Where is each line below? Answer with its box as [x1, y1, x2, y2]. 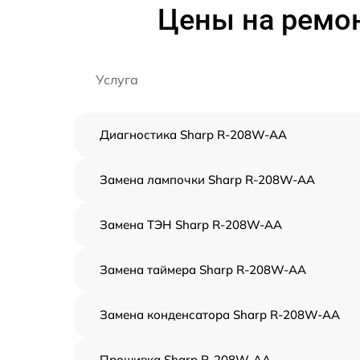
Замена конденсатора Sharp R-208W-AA [100, 307, 340, 322]
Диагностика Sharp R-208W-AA [100, 127, 287, 142]
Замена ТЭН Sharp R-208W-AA [100, 217, 282, 232]
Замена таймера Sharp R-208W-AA [100, 262, 306, 277]
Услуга [96, 72, 138, 88]
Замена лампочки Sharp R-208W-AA [100, 172, 315, 187]
